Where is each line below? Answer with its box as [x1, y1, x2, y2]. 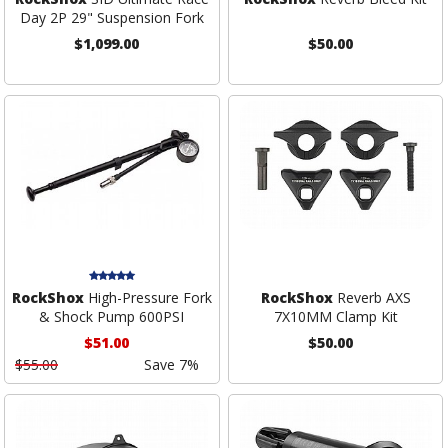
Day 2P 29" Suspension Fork [19, 8, 204, 28]
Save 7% [143, 354, 199, 374]
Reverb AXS [332, 287, 411, 307]
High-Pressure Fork [83, 287, 212, 307]
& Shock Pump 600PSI [39, 306, 185, 326]
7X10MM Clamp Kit [273, 306, 398, 326]
